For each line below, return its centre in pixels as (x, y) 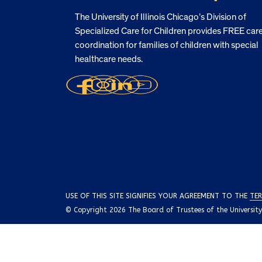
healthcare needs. (108, 59)
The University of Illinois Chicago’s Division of (160, 17)
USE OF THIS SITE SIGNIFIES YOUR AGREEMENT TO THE (158, 196)
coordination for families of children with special (166, 45)
